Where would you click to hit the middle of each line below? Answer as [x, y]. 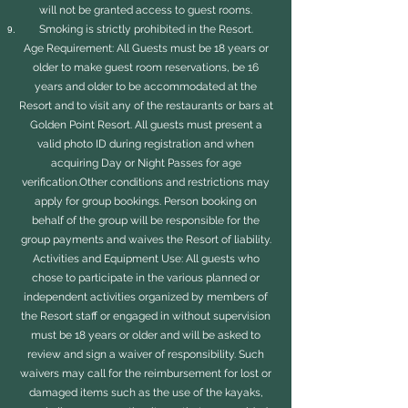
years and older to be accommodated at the [146, 87]
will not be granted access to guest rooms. [146, 10]
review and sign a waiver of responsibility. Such [146, 354]
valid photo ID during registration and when [146, 144]
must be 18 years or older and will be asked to [146, 335]
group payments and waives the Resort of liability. [146, 240]
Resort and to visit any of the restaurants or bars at [146, 106]
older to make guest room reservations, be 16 [146, 67]
